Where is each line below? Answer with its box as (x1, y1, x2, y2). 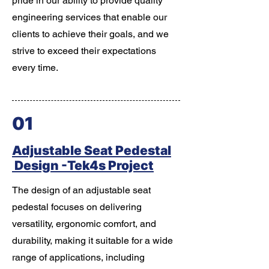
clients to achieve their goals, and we (12, 28, 169, 40)
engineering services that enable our (12, 11, 167, 23)
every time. (12, 62, 58, 73)
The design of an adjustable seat (12, 184, 151, 196)
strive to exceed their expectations (12, 45, 156, 56)
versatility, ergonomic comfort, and (12, 218, 156, 229)
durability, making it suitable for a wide (12, 235, 173, 246)
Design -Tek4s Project (12, 158, 154, 173)
